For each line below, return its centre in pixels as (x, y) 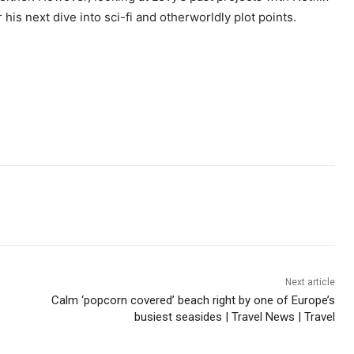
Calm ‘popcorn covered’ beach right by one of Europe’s (193, 301)
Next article (310, 282)
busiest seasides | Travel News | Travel (234, 317)
